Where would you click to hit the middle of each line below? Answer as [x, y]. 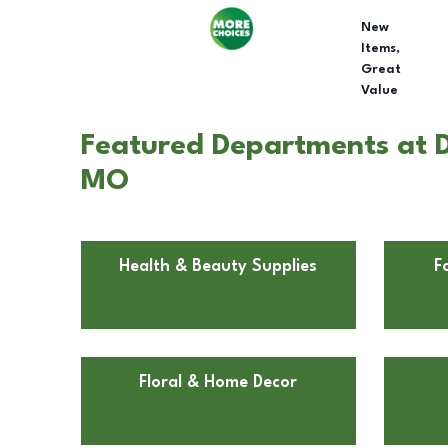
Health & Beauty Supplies [218, 266]
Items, [381, 48]
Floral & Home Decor [218, 382]
